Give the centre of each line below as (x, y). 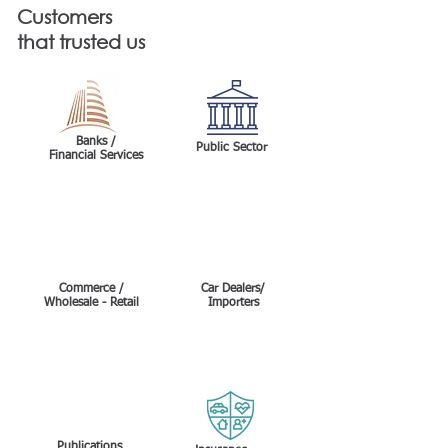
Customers (64, 16)
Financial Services (96, 155)
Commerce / (91, 288)
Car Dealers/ (233, 288)
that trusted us (81, 41)
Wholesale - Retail (91, 302)
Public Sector (231, 147)
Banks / (96, 141)
